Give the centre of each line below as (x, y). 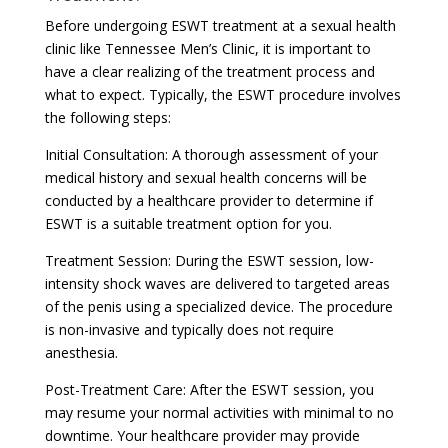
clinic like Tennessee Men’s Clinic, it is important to (207, 48)
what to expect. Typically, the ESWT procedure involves (222, 94)
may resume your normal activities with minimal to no (219, 412)
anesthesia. (81, 352)
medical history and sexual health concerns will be (205, 177)
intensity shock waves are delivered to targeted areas (217, 283)
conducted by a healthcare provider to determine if (208, 200)
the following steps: (107, 117)
